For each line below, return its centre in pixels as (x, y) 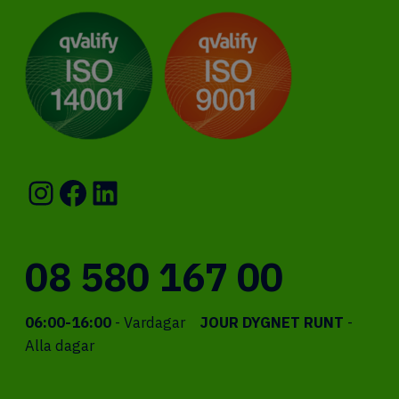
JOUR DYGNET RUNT (273, 323)
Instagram (99, 191)
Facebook (126, 191)
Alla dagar (59, 346)
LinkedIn (151, 191)
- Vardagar (150, 323)
